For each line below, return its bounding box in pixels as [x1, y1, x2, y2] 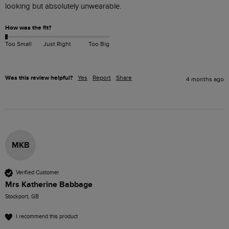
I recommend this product [16, 213, 78, 220]
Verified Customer [16, 169, 59, 176]
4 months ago [186, 75, 224, 83]
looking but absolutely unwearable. [5, 2, 121, 11]
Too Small [5, 40, 32, 48]
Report [93, 74, 111, 81]
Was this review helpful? [5, 74, 73, 82]
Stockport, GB [5, 193, 39, 200]
